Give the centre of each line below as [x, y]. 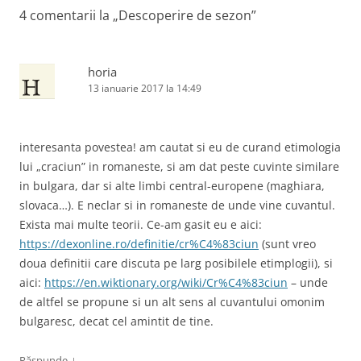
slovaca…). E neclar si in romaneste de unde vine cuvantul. [177, 205]
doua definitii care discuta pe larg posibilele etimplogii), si [176, 263]
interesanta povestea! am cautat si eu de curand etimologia [180, 147]
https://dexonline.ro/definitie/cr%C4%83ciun [139, 243]
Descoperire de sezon [185, 15]
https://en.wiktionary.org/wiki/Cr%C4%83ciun [166, 282]
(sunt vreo [287, 243]
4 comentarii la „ [69, 15]
